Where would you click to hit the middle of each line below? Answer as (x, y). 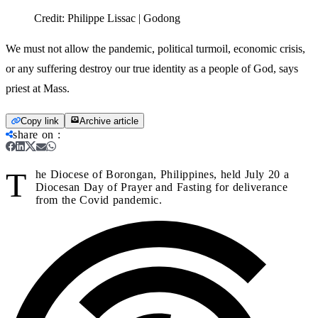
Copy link (40, 121)
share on (33, 134)
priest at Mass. (38, 88)
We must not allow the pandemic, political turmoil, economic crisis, (155, 48)
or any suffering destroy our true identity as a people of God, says (152, 68)
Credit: (51, 18)
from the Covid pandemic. (98, 199)
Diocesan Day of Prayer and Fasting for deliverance (161, 187)
